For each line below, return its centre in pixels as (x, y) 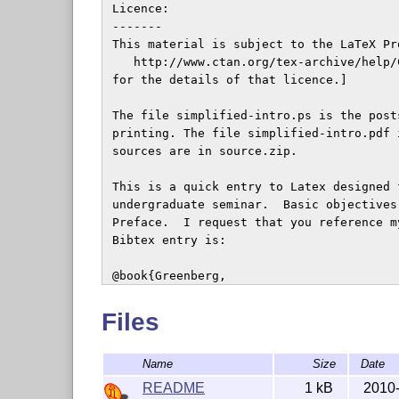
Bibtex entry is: (165, 240)
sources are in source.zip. (201, 151)
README (173, 387)
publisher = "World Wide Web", (219, 330)
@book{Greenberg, (165, 276)
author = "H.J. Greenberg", (208, 294)
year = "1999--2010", (187, 365)
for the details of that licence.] (226, 80)
